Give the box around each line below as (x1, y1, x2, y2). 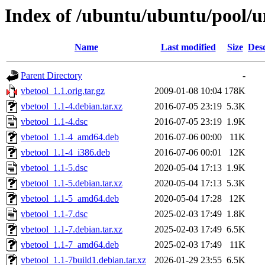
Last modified (160, 42, 216, 53)
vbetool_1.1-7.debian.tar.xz (21, 224, 122, 235)
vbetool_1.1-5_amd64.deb (21, 193, 119, 204)
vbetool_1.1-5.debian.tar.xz (21, 178, 122, 189)
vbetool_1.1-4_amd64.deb (21, 132, 119, 143)
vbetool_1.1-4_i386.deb (21, 147, 110, 158)
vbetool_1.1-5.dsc (21, 163, 88, 173)
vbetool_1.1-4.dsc (21, 117, 88, 127)
